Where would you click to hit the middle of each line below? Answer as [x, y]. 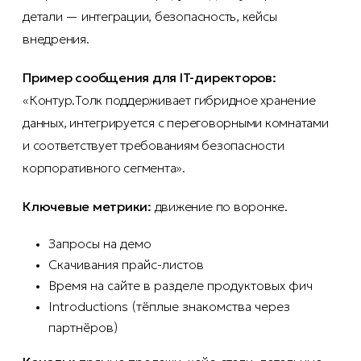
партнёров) [83, 328]
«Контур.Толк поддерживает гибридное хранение [169, 100]
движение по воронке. [219, 207]
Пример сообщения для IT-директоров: [149, 78]
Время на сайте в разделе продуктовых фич [180, 286]
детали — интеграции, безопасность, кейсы [150, 17]
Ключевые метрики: [87, 207]
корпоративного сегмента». [104, 168]
